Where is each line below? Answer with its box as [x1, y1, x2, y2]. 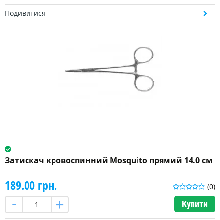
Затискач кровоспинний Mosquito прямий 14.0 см [5, 155, 213, 166]
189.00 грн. [5, 177, 57, 193]
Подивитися [5, 8, 46, 18]
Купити [182, 199, 208, 210]
